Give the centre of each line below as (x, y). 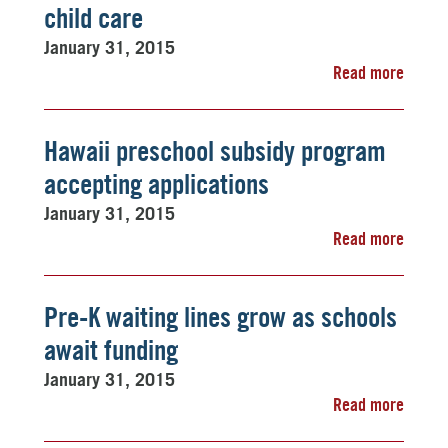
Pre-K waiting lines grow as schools (220, 317)
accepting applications (156, 184)
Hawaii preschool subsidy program (215, 151)
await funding (111, 350)
